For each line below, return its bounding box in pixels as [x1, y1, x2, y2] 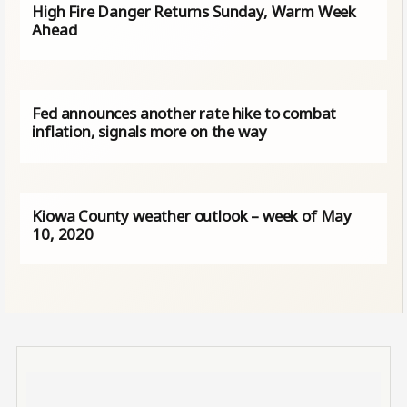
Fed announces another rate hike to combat [32, 103, 337, 124]
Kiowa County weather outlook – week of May [32, 205, 352, 227]
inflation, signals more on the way [32, 121, 267, 143]
